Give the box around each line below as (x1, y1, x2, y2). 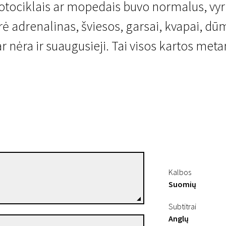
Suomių (168, 179, 196, 189)
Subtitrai (168, 201, 196, 211)
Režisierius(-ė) (10, 179, 54, 189)
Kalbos (168, 167, 191, 177)
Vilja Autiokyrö (10, 166, 76, 178)
